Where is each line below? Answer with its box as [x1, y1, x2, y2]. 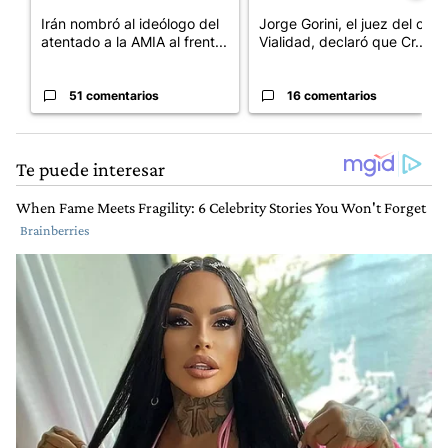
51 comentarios [69, 88, 159, 104]
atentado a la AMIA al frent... [41, 33, 227, 51]
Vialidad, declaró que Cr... [259, 33, 427, 51]
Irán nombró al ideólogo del [41, 15, 219, 33]
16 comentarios [287, 88, 377, 104]
